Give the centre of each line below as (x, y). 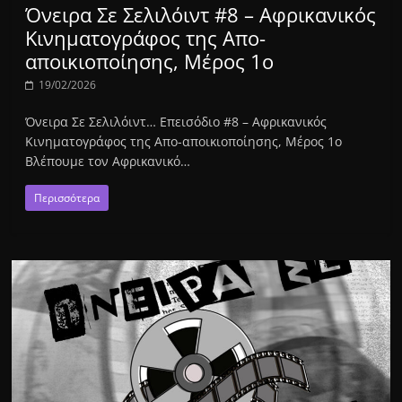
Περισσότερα (67, 197)
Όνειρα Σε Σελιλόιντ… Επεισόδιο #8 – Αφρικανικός (176, 121)
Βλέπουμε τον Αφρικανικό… (108, 161)
